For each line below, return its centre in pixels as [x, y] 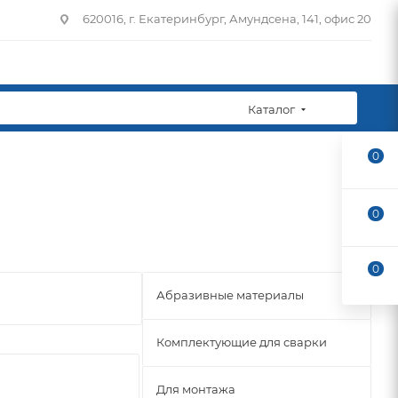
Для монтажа [196, 389]
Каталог [271, 109]
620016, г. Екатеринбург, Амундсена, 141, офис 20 [227, 19]
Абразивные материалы [230, 295]
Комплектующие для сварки [242, 342]
